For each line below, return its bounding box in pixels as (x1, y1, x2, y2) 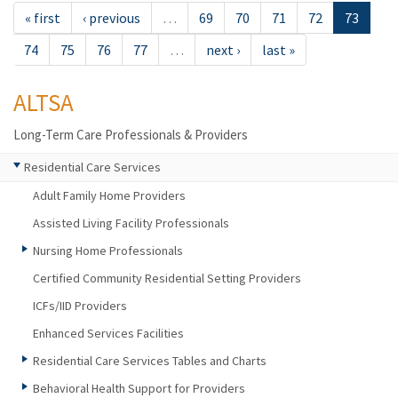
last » (262, 41, 295, 59)
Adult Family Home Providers (33, 187, 186, 203)
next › (206, 41, 240, 59)
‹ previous (83, 9, 140, 27)
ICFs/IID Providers (33, 298, 127, 314)
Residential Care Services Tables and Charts (33, 353, 267, 369)
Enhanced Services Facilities (33, 325, 184, 341)
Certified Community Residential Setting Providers (33, 270, 301, 286)
